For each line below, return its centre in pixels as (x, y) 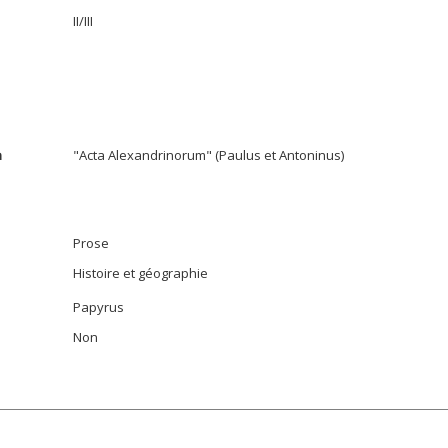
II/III (83, 21)
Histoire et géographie (140, 273)
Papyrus (98, 307)
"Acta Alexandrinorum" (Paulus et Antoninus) (208, 155)
